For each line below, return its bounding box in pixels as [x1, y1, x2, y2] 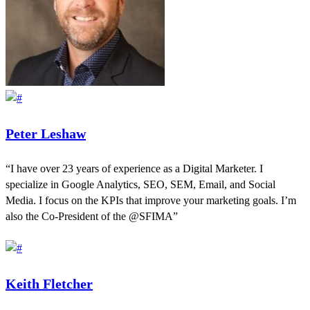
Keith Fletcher [6, 275, 93, 291]
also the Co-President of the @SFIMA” [6, 210, 178, 223]
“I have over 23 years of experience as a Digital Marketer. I [6, 163, 263, 175]
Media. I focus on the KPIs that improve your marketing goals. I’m [6, 194, 296, 207]
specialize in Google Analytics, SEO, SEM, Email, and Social [6, 179, 275, 191]
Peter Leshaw [6, 125, 86, 141]
